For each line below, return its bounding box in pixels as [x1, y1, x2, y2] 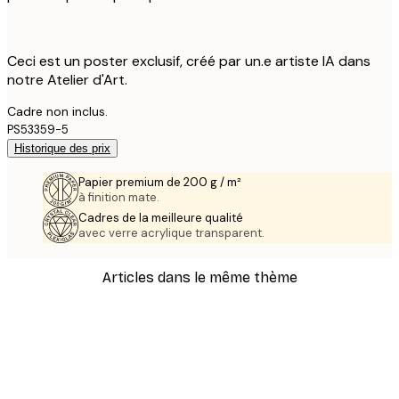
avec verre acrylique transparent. [78, 224, 265, 240]
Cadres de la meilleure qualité [78, 209, 243, 225]
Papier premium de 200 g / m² [78, 174, 241, 190]
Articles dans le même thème [102, 268, 297, 286]
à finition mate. [78, 189, 159, 205]
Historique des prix [14, 141, 110, 155]
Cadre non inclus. [7, 102, 108, 119]
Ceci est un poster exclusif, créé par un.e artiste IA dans [7, 51, 370, 70]
